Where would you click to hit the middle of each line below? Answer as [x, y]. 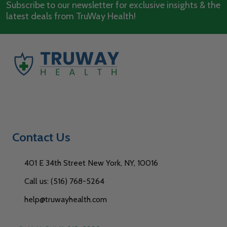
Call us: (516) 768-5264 [64, 181]
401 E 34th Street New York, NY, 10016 [91, 163]
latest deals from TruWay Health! [71, 16]
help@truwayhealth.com [66, 199]
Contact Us [41, 137]
